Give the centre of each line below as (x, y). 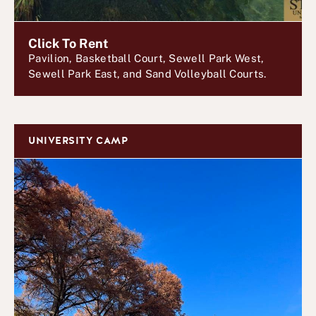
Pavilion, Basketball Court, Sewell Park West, (146, 58)
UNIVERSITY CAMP (78, 141)
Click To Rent (68, 43)
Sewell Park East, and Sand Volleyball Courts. (147, 74)
